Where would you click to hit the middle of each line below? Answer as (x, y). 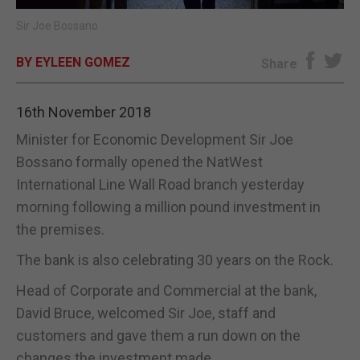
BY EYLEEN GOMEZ (73, 62)
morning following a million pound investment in (168, 207)
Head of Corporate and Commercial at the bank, (166, 290)
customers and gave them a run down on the (158, 335)
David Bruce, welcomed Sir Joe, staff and (146, 313)
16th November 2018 (84, 112)
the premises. (60, 229)
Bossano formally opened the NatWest (139, 162)
